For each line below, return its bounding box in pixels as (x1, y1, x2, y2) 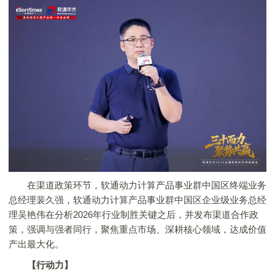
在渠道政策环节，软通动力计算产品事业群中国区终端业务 (9, 179, 266, 190)
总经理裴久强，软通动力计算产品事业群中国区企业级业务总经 (9, 194, 266, 205)
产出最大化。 (9, 238, 64, 249)
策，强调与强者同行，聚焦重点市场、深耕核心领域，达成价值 (9, 223, 266, 234)
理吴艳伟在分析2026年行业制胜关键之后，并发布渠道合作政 (9, 209, 258, 220)
